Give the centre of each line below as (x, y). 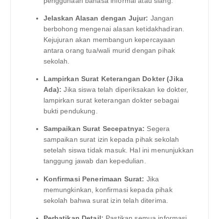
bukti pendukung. (70, 111)
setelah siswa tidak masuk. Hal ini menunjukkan (118, 150)
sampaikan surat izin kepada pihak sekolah (111, 140)
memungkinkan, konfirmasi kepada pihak (108, 189)
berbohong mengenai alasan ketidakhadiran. (114, 29)
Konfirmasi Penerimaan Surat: (94, 179)
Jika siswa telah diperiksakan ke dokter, (125, 90)
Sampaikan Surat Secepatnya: (94, 129)
